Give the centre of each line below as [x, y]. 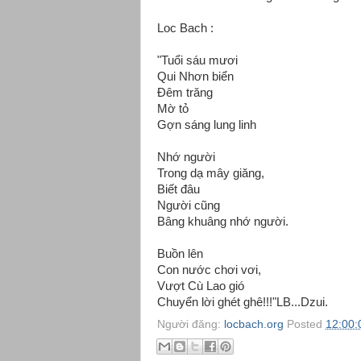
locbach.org [254, 324]
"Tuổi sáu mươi [197, 60]
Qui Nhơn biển [195, 77]
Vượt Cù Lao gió [201, 286]
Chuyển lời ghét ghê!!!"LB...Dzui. [243, 302]
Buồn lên [180, 254]
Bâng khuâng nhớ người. [223, 222]
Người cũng [189, 205]
